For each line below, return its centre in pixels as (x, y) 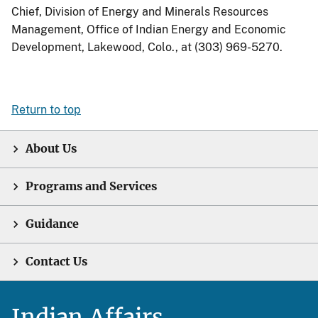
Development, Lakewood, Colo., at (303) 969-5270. (147, 47)
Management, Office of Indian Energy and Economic (149, 29)
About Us (51, 149)
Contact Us (56, 262)
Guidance (52, 224)
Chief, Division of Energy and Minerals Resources (140, 12)
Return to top (46, 110)
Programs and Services (91, 186)
